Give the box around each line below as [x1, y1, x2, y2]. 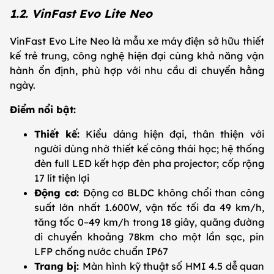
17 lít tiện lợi [34, 172, 89, 185]
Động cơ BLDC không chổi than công [83, 187, 264, 199]
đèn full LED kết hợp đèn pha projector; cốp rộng [34, 157, 264, 170]
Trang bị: [34, 260, 83, 273]
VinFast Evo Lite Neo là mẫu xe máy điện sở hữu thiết [10, 35, 264, 48]
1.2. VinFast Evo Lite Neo [10, 6, 152, 21]
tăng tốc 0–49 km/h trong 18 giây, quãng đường [34, 216, 264, 229]
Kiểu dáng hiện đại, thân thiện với [86, 128, 264, 141]
